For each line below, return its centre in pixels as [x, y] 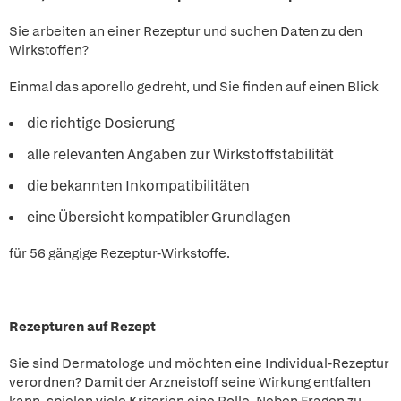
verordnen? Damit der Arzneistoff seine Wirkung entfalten [190, 382]
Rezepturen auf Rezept [82, 327]
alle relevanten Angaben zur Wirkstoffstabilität [180, 154]
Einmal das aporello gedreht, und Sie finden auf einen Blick [194, 87]
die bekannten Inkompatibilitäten [138, 186]
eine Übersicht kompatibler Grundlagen [159, 217]
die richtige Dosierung [101, 123]
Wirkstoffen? [49, 50]
